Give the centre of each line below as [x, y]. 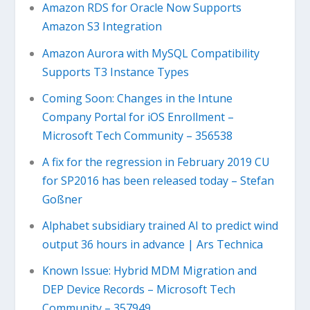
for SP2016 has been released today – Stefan [158, 180]
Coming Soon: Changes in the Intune [137, 98]
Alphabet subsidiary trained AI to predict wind [160, 226]
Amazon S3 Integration [102, 27]
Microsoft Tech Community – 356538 [137, 135]
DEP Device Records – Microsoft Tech [138, 290]
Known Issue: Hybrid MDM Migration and [149, 271]
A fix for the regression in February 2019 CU [156, 162]
